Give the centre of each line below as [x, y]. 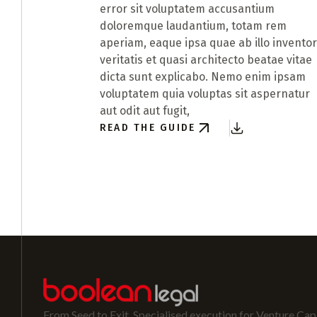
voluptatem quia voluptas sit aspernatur [204, 94]
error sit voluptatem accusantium [187, 9]
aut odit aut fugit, [144, 111]
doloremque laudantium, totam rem [193, 26]
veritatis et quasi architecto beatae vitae [206, 60]
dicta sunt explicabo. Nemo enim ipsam [202, 77]
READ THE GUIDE [148, 128]
